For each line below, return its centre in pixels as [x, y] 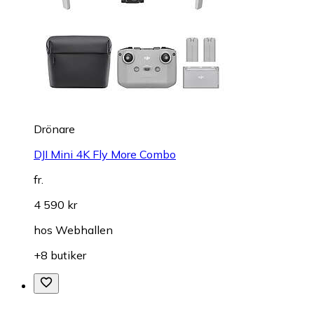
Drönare [54, 129]
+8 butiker [60, 255]
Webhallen [84, 230]
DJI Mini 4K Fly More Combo [105, 154]
